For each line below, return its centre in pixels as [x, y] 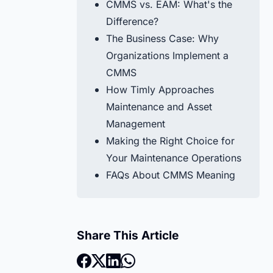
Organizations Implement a [167, 55]
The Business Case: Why [162, 38]
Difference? [132, 21]
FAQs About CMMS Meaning [171, 175]
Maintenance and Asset [159, 107]
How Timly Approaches [160, 90]
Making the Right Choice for [170, 141]
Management [136, 124]
